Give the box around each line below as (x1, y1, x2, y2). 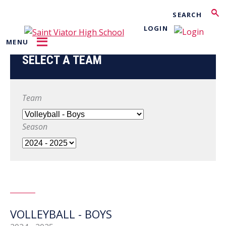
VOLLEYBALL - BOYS (10, 206, 112, 221)
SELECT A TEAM (22, 53, 102, 67)
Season (22, 121, 47, 132)
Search (125, 8, 151, 19)
